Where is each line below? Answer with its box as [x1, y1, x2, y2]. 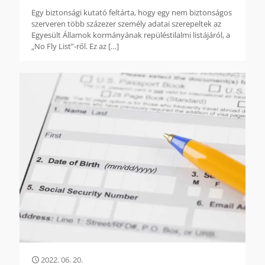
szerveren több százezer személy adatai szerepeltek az [31, 18, 221, 30]
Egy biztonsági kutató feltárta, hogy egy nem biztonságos [31, 7, 232, 18]
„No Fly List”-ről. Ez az [31, 41, 106, 52]
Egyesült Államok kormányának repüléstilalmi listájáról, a [31, 30, 230, 41]
